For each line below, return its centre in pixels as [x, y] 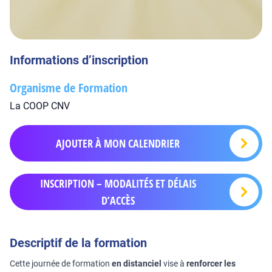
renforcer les [211, 263]
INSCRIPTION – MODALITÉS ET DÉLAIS [118, 183]
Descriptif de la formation [78, 243]
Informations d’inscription [79, 60]
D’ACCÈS [118, 200]
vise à [175, 263]
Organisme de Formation [69, 88]
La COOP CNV [40, 106]
